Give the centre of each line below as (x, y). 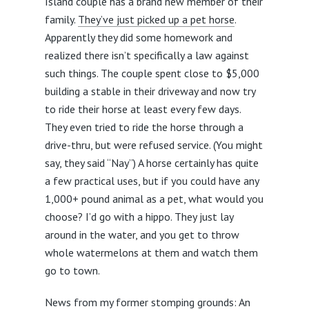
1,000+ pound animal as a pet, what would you (154, 199)
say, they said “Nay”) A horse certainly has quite (151, 163)
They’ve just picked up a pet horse (156, 20)
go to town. (72, 271)
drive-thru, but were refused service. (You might (153, 145)
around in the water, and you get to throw (142, 235)
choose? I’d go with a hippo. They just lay (139, 217)
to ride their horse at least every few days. (142, 109)
